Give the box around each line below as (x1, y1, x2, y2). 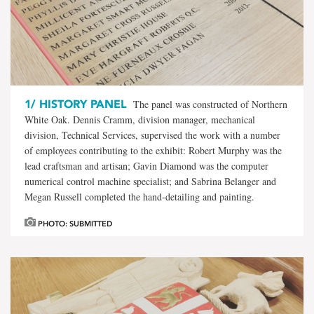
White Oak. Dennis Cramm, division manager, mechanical (25, 112, 255, 126)
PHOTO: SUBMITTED (36, 219, 112, 228)
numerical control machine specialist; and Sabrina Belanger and (25, 174, 276, 188)
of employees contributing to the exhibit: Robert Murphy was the (25, 143, 282, 157)
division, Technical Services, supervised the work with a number (25, 128, 280, 142)
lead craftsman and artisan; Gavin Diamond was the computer (25, 158, 268, 172)
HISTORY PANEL (36, 97, 127, 111)
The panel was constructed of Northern (133, 97, 287, 111)
